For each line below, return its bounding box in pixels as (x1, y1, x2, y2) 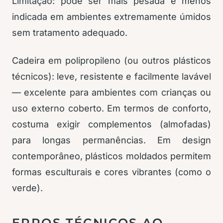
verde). (12, 183, 43, 193)
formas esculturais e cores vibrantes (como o (12, 167, 211, 177)
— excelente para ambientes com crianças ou (12, 87, 211, 98)
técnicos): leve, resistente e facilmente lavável (12, 71, 211, 82)
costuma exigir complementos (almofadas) (12, 119, 211, 129)
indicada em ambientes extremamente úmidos (12, 11, 211, 22)
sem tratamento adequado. (12, 27, 127, 38)
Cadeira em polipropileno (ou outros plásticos (12, 55, 211, 66)
